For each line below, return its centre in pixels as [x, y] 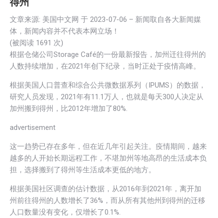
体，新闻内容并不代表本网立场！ [64, 31]
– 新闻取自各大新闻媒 [165, 19]
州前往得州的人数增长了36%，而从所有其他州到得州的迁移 [108, 200]
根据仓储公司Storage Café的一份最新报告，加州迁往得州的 [108, 54]
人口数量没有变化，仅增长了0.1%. [65, 212]
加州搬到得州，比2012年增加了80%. [69, 108]
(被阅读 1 [25, 43]
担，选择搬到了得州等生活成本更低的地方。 [83, 170]
